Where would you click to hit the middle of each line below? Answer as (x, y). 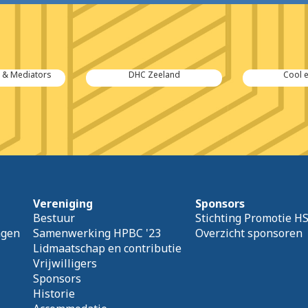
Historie (54, 294)
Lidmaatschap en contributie (108, 249)
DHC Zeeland (154, 75)
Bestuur (54, 218)
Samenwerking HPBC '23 (97, 233)
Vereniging (63, 204)
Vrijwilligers (65, 264)
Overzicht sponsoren (249, 233)
